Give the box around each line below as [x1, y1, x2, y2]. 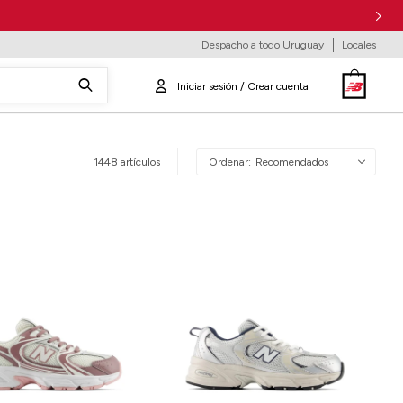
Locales [342, 39, 376, 51]
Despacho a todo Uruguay [201, 39, 324, 51]
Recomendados [255, 156, 328, 168]
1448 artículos [94, 156, 160, 168]
